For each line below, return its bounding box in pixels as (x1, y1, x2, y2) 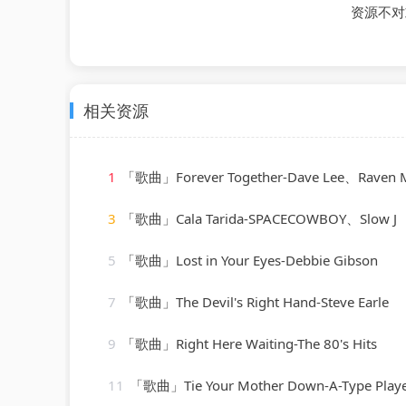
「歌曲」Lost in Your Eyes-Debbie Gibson (121, 250, 378, 269)
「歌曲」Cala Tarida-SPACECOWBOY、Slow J (121, 208, 397, 227)
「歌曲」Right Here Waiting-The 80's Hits (121, 333, 377, 353)
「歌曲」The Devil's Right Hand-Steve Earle (121, 292, 389, 311)
